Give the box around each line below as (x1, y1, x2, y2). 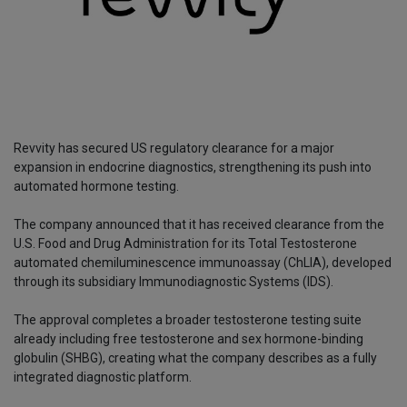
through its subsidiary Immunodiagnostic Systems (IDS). (14, 274, 336, 290)
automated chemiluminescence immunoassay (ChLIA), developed (14, 255, 392, 271)
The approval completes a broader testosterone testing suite (14, 313, 362, 328)
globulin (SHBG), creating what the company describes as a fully (14, 351, 377, 366)
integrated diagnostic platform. (14, 370, 192, 385)
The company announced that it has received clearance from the (14, 217, 384, 233)
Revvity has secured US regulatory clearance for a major (14, 141, 334, 156)
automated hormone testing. (14, 179, 179, 194)
